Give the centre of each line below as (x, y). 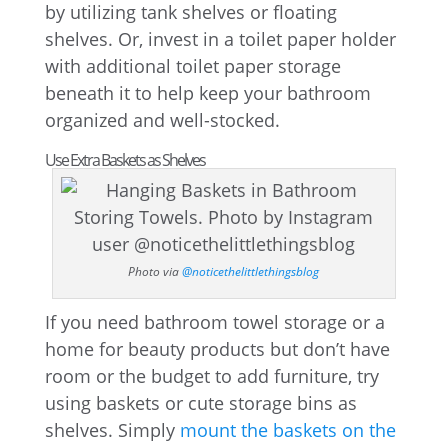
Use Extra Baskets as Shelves (124, 160)
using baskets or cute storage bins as (200, 403)
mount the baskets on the (287, 430)
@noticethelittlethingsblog (251, 271)
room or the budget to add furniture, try (211, 376)
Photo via (155, 271)
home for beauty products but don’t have (217, 349)
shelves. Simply (112, 430)
